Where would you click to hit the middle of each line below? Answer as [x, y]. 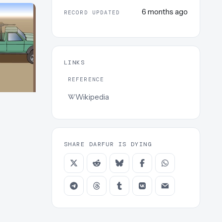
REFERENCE [86, 80]
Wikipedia [92, 97]
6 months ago [165, 12]
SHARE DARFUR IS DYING [108, 144]
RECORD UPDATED [92, 13]
